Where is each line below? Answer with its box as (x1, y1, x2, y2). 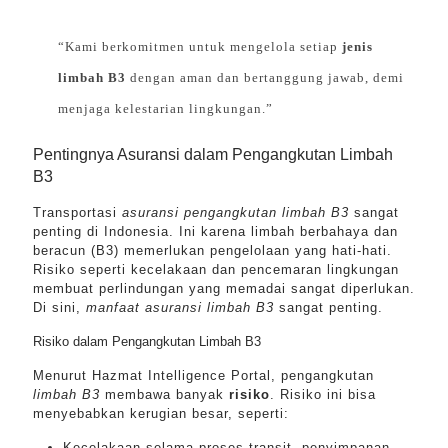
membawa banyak (100, 387, 229, 402)
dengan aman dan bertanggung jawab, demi (126, 70, 404, 85)
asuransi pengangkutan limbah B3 (122, 205, 349, 220)
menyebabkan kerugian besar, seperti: (33, 406, 289, 421)
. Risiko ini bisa (270, 387, 376, 402)
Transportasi (33, 205, 122, 220)
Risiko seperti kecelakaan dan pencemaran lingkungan (33, 262, 399, 277)
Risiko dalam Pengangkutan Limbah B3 (33, 334, 261, 349)
